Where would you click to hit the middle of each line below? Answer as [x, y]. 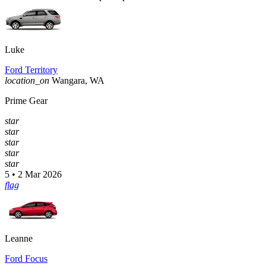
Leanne [19, 239]
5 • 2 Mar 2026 [33, 175]
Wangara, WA [78, 81]
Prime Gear [26, 101]
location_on [27, 81]
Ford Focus [26, 259]
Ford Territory [31, 70]
